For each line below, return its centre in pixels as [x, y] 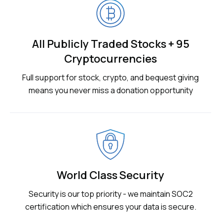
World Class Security [110, 175]
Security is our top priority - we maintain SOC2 [110, 194]
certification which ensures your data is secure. [110, 207]
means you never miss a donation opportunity [110, 91]
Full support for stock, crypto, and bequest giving [110, 78]
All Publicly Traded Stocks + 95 [110, 44]
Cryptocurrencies [110, 59]
